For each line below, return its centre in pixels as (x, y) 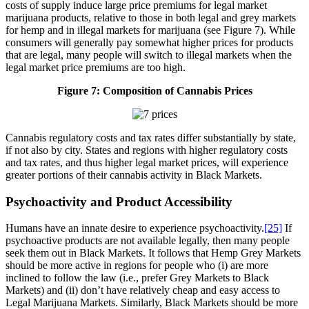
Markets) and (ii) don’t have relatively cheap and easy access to (143, 290)
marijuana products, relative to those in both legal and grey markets (151, 17)
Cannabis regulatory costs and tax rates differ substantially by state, (151, 137)
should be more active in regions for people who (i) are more (137, 266)
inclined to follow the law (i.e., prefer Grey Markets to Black (137, 278)
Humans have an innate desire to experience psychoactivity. (135, 228)
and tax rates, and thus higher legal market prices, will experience (147, 162)
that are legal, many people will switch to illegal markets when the (149, 54)
